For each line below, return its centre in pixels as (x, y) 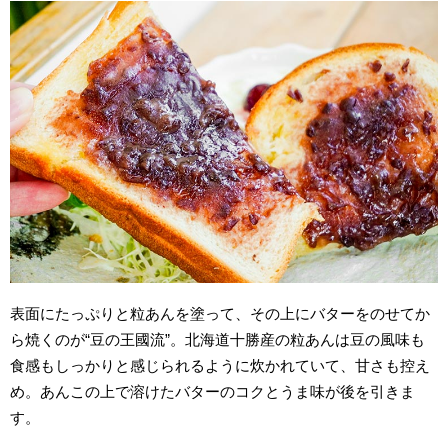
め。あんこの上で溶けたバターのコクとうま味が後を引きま (213, 392)
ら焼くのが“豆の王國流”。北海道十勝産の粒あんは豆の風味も (218, 340)
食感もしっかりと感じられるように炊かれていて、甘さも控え (220, 366)
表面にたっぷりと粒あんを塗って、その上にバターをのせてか (220, 314)
